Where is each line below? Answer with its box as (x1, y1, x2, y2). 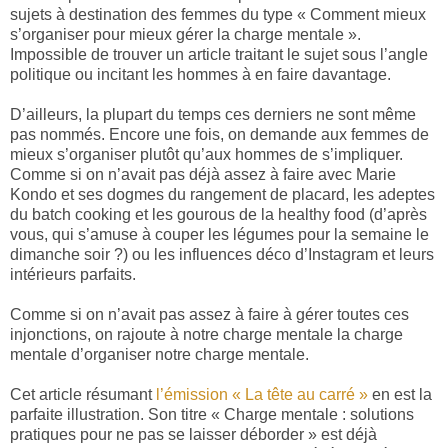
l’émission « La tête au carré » (156, 386, 368, 404)
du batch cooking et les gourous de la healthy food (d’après (10, 206, 427, 224)
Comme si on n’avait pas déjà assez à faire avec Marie (10, 166, 396, 184)
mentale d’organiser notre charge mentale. (10, 346, 309, 364)
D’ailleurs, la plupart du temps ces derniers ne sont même (10, 106, 416, 124)
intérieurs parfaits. (10, 266, 140, 284)
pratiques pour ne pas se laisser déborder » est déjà (10, 426, 377, 444)
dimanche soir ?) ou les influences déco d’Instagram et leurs (10, 246, 434, 264)
